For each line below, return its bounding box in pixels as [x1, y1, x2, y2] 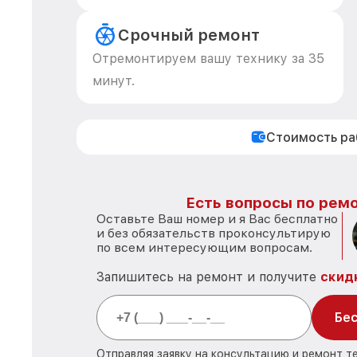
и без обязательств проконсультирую [96, 226, 331, 241]
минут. [92, 73, 135, 88]
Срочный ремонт [118, 25, 260, 45]
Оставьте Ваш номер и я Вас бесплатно [96, 211, 338, 226]
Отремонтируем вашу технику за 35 [92, 51, 324, 66]
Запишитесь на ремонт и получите [96, 269, 320, 284]
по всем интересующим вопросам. [96, 240, 312, 255]
